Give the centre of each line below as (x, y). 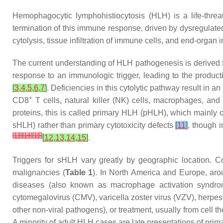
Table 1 (79, 172)
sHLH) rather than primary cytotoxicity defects (94, 125)
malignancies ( (39, 172)
